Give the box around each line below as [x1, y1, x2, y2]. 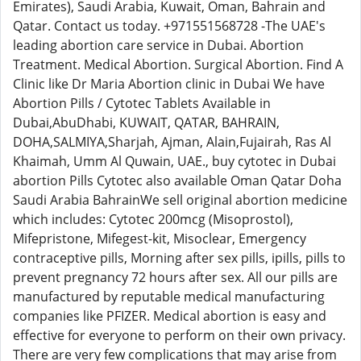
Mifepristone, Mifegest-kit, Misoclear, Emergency [13, 230, 306, 247]
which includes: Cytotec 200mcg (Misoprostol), [13, 210, 293, 228]
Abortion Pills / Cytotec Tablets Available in [13, 94, 271, 112]
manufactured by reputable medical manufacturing [13, 288, 325, 305]
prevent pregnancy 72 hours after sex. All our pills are [13, 268, 338, 286]
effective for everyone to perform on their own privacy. [13, 326, 346, 344]
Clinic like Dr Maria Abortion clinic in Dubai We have [13, 75, 325, 93]
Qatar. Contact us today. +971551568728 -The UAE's [13, 17, 326, 35]
